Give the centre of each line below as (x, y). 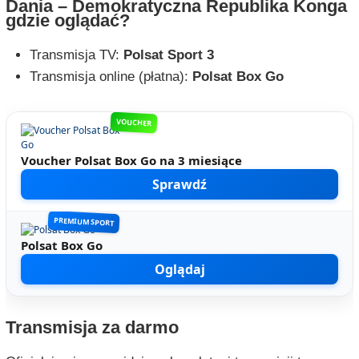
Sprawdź (179, 185)
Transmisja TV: (76, 55)
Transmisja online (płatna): (111, 77)
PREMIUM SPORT (84, 222)
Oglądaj (179, 270)
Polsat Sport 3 (168, 55)
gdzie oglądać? (67, 21)
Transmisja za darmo (92, 328)
